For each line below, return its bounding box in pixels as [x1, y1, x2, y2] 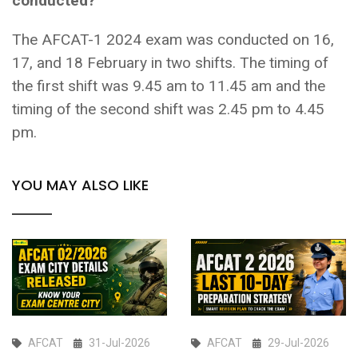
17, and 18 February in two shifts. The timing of [12, 53, 328, 72]
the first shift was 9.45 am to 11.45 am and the [12, 76, 325, 95]
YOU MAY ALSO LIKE [12, 174, 149, 195]
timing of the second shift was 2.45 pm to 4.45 [12, 99, 324, 118]
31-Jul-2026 [89, 336, 150, 350]
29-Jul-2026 [268, 336, 329, 350]
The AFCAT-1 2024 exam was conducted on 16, [12, 30, 334, 49]
